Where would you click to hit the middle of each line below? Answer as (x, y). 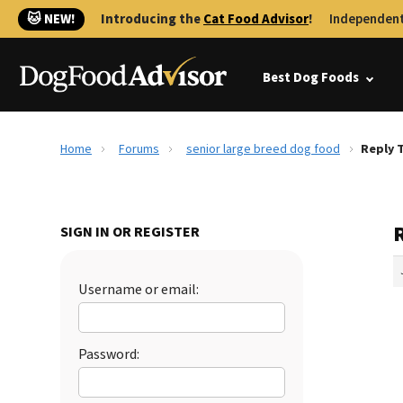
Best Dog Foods (311, 78)
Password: (109, 354)
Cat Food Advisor (256, 19)
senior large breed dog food (263, 149)
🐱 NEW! (51, 19)
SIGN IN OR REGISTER (130, 232)
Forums (139, 149)
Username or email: (139, 290)
